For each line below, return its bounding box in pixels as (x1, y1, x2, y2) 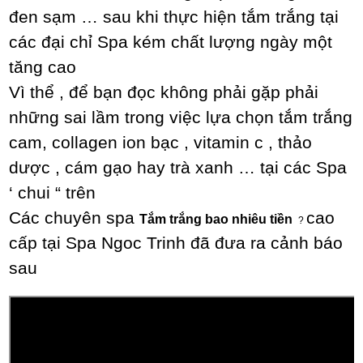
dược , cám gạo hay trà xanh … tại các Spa (9, 158, 348, 178)
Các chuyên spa (9, 208, 140, 228)
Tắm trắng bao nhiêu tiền (139, 212, 297, 227)
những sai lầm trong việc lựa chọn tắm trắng (9, 108, 353, 128)
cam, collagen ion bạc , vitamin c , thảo (9, 133, 313, 153)
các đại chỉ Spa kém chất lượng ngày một (9, 32, 333, 53)
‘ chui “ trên (9, 183, 96, 203)
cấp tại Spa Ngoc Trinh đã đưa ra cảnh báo (9, 233, 344, 254)
